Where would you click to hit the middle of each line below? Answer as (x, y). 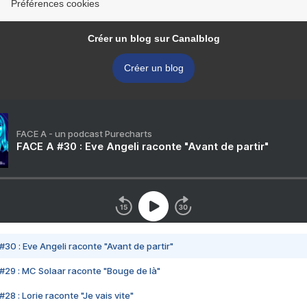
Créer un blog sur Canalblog (153, 38)
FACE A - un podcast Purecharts (84, 134)
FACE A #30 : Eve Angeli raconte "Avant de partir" (143, 146)
